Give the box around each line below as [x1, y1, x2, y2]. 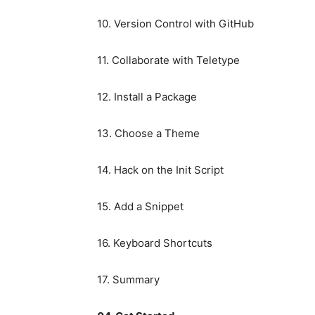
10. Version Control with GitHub [97, 17, 254, 31]
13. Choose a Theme [97, 127, 200, 141]
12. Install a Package [97, 90, 197, 104]
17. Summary [97, 273, 160, 287]
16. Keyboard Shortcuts [97, 236, 212, 250]
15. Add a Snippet [97, 200, 184, 214]
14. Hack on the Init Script [97, 163, 224, 177]
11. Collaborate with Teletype [97, 53, 240, 67]
